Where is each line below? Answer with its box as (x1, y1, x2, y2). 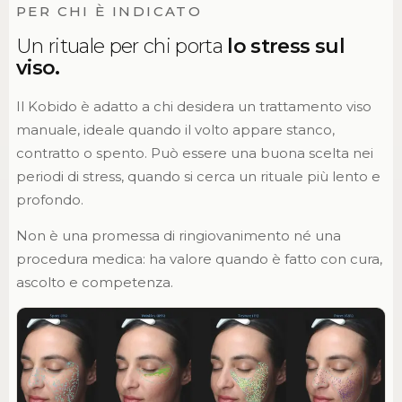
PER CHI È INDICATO (15, 2, 203, 20)
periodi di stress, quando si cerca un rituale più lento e (15, 167, 380, 185)
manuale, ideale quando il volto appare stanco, (15, 120, 335, 138)
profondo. (15, 190, 83, 208)
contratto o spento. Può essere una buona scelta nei (15, 144, 373, 162)
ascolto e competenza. (15, 273, 173, 291)
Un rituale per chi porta (15, 33, 228, 58)
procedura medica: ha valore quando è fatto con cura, (15, 249, 382, 267)
